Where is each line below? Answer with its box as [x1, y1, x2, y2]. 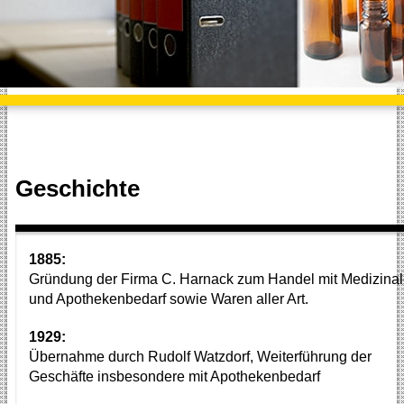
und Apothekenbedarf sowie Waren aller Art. [28, 291, 308, 308]
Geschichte [14, 175, 140, 203]
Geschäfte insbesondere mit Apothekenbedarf [28, 369, 320, 385]
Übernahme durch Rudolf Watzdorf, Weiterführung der [28, 349, 372, 365]
